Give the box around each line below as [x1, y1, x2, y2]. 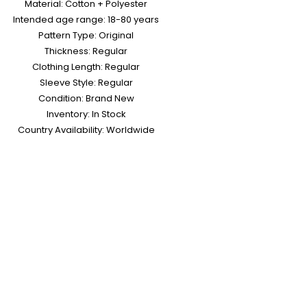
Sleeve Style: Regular [39, 76, 133, 90]
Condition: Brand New [38, 92, 134, 106]
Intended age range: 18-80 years [13, 13, 159, 27]
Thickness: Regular [45, 45, 127, 58]
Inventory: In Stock [46, 108, 126, 121]
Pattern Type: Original [38, 29, 134, 42]
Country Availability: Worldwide [17, 123, 155, 137]
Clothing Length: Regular [32, 60, 140, 74]
